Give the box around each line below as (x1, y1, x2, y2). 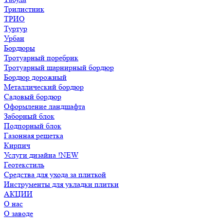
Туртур (4, 24, 27, 33)
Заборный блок (4, 111, 54, 121)
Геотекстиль (4, 160, 44, 169)
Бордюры (4, 43, 35, 53)
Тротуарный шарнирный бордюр (4, 63, 114, 72)
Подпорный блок (4, 121, 61, 130)
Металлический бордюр (4, 82, 84, 91)
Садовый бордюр (4, 92, 61, 101)
